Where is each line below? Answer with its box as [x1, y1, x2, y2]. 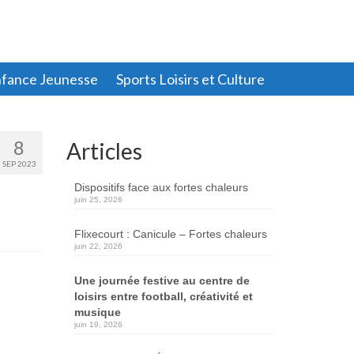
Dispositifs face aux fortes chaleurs [73, 180, 248, 194]
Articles [66, 137, 142, 164]
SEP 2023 [2, 158, 36, 168]
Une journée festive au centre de [73, 273, 250, 287]
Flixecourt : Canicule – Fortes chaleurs [73, 227, 267, 240]
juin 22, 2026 [73, 241, 122, 250]
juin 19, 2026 [73, 319, 122, 329]
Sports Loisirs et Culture [115, 70, 265, 88]
